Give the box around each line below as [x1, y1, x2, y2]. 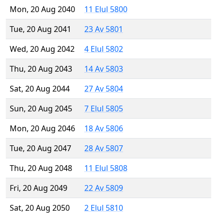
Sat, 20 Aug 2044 [10, 83, 70, 94]
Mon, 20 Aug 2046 [10, 123, 75, 134]
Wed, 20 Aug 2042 [10, 44, 75, 55]
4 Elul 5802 [84, 44, 123, 55]
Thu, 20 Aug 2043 [10, 63, 72, 75]
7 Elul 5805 [84, 103, 123, 114]
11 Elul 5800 [84, 4, 127, 15]
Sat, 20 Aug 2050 [10, 202, 70, 214]
